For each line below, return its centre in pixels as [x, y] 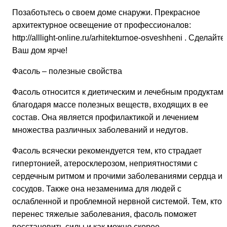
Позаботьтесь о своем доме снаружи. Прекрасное [106, 13]
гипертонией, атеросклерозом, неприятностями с [105, 164]
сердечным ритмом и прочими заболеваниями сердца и [117, 176]
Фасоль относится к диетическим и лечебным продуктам [118, 92]
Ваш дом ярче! [40, 51]
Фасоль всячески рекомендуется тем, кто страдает [107, 151]
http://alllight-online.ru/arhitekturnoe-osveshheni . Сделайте [119, 38]
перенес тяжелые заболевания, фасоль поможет [104, 214]
